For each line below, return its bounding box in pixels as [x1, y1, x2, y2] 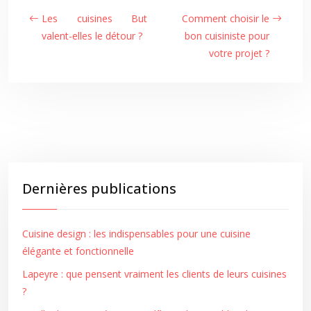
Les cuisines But [42, 12, 147, 25]
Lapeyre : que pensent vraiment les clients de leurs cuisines [22, 267, 287, 280]
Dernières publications [22, 179, 176, 198]
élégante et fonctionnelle [22, 244, 134, 258]
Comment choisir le [182, 12, 269, 25]
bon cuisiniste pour [185, 29, 269, 42]
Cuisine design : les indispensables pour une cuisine [22, 227, 251, 240]
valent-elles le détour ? [42, 29, 142, 42]
